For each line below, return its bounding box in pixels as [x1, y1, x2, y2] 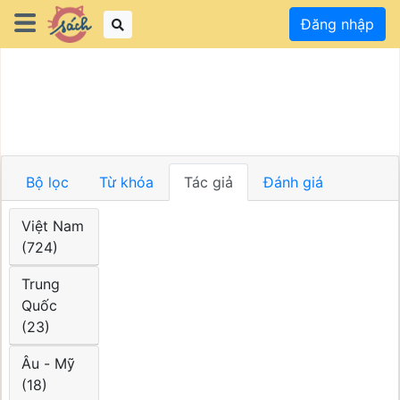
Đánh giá [263, 173, 323, 191]
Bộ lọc [26, 173, 69, 191]
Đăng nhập [301, 15, 374, 33]
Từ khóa [99, 173, 154, 191]
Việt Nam [21, 217, 84, 235]
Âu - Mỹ [21, 354, 75, 372]
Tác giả [184, 173, 233, 191]
